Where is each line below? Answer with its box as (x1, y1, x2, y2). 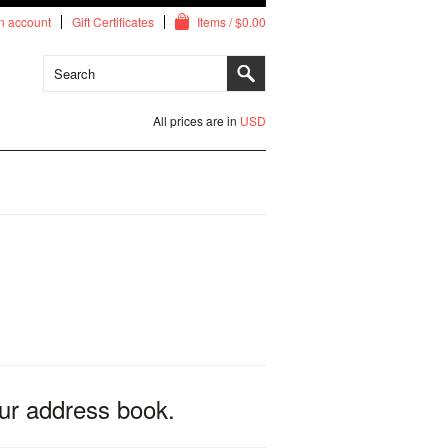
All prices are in (153, 112, 240, 129)
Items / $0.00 (197, 13, 266, 30)
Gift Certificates (72, 13, 154, 30)
